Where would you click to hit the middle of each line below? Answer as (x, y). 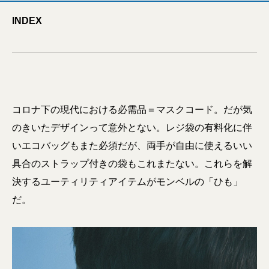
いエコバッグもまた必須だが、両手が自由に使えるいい (132, 146)
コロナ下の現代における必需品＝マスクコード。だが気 (132, 110)
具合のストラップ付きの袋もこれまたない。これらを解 (132, 164)
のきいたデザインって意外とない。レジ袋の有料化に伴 (132, 128)
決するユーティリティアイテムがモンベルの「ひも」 (127, 182)
